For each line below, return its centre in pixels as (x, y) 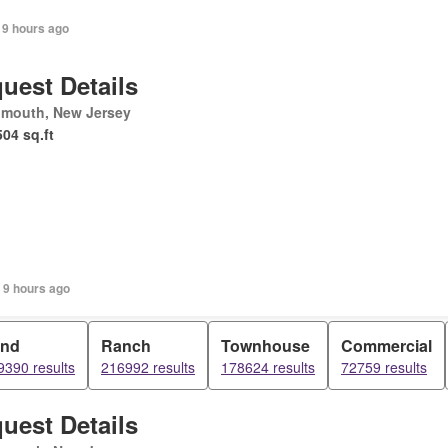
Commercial (386, 345)
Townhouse (265, 345)
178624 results (268, 367)
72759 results (384, 367)
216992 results (148, 367)
